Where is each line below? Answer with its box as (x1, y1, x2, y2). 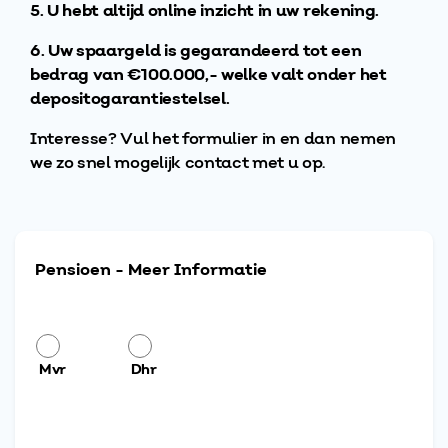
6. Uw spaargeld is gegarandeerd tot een (30, 40, 362, 62)
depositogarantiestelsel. (30, 88, 230, 110)
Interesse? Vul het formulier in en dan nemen (30, 128, 396, 150)
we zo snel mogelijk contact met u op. (30, 152, 326, 174)
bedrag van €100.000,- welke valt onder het (30, 64, 387, 86)
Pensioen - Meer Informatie (35, 259, 267, 281)
